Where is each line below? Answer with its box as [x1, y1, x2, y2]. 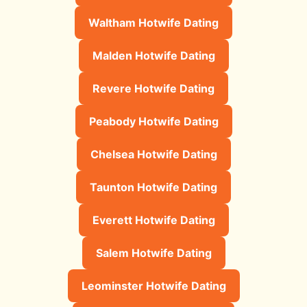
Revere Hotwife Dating [93, 81, 214, 95]
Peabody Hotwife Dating [88, 114, 219, 128]
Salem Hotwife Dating [95, 245, 212, 260]
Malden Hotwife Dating [92, 48, 215, 62]
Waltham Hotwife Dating [88, 15, 219, 29]
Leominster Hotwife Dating [81, 278, 226, 293]
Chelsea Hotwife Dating [90, 147, 217, 161]
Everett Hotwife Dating [92, 212, 215, 227]
